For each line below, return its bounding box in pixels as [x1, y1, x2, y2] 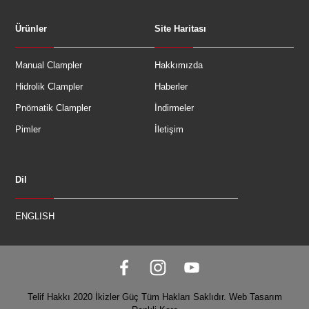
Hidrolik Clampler [15, 81, 83, 92]
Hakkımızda [154, 59, 203, 70]
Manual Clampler [15, 59, 83, 70]
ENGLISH [15, 210, 55, 221]
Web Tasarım [228, 291, 282, 302]
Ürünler [15, 23, 48, 34]
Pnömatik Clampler [15, 102, 92, 113]
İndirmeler [154, 102, 194, 113]
